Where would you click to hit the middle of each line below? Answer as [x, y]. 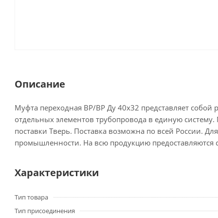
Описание [40, 84]
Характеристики [57, 173]
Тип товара [31, 197]
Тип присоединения [45, 211]
